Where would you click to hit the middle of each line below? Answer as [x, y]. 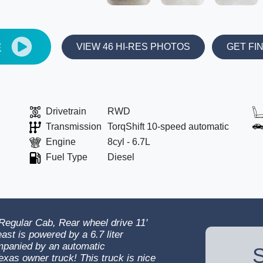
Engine [61, 142]
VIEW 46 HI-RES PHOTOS [133, 46]
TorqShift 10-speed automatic [168, 127]
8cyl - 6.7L [129, 142]
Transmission [74, 127]
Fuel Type [67, 157]
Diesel [121, 157]
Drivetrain [66, 111]
